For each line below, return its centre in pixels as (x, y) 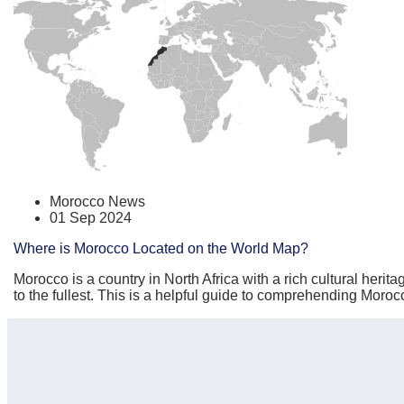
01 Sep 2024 (91, 218)
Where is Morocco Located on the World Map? (161, 249)
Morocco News (97, 202)
